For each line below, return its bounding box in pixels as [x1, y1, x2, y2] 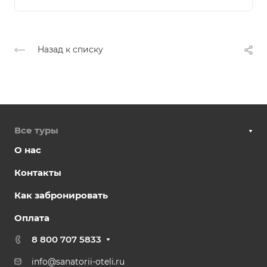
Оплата [14, 212, 49, 223]
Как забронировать [14, 189, 108, 201]
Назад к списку [38, 44, 103, 55]
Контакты [14, 166, 61, 178]
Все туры [14, 124, 58, 136]
